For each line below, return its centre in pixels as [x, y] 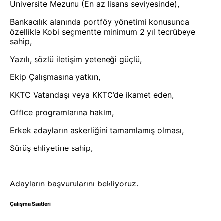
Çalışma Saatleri [30, 204]
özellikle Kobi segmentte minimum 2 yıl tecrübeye [103, 32]
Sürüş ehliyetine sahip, [51, 148]
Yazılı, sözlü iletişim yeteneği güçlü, [76, 59]
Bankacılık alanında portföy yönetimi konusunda [100, 22]
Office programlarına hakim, [62, 113]
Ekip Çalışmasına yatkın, [55, 77]
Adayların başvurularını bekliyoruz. [74, 184]
